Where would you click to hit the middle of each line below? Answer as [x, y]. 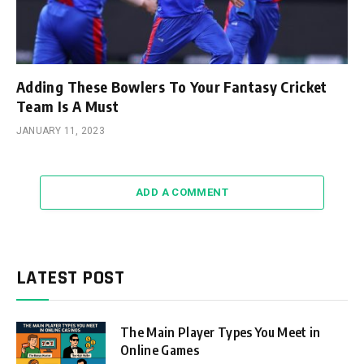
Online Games [160, 350]
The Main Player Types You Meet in [221, 332]
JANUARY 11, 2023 [61, 130]
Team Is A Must [68, 106]
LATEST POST [71, 277]
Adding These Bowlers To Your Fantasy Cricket [172, 86]
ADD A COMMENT [182, 192]
